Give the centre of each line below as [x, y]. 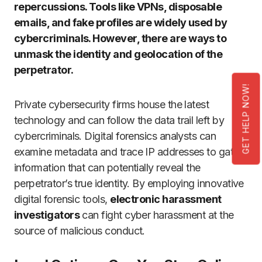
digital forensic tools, [62, 199]
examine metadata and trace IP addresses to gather [131, 152]
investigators [47, 215]
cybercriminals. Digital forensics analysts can [115, 136]
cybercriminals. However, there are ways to [120, 39]
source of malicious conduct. [80, 231]
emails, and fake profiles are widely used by [121, 23]
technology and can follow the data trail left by [119, 120]
